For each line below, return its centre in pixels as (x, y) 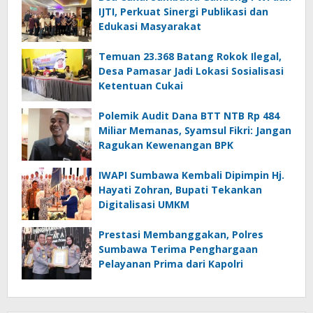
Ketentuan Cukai (141, 86)
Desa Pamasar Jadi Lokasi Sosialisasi (191, 71)
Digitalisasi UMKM (144, 205)
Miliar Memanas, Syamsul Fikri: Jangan (195, 131)
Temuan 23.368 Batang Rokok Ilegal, (190, 57)
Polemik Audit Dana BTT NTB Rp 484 (189, 116)
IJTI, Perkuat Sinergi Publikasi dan (183, 12)
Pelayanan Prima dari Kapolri (171, 264)
